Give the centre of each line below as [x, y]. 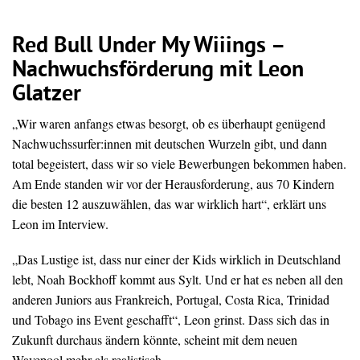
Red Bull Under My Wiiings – [148, 47]
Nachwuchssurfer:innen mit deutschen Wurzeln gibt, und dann [170, 144]
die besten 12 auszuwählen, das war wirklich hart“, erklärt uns [169, 204]
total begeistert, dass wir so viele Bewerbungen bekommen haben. [179, 164]
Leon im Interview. [60, 224]
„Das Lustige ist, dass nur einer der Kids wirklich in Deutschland [176, 260]
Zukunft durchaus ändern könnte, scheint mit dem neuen [155, 340]
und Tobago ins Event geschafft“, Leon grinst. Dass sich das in [171, 320]
